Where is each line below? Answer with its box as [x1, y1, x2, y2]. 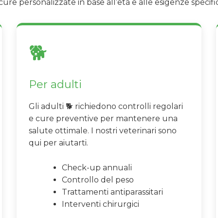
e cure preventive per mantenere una [29, 114, 178, 124]
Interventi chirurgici [62, 199, 139, 209]
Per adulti [29, 77, 82, 91]
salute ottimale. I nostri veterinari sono [29, 126, 177, 136]
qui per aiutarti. [29, 138, 88, 148]
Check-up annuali [62, 163, 132, 172]
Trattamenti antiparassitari [62, 187, 163, 197]
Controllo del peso [62, 175, 134, 184]
